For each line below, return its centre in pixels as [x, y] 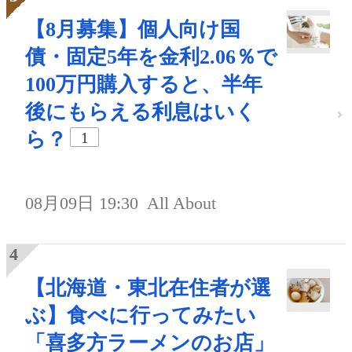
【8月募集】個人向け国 [133, 30]
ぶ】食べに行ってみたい [141, 316]
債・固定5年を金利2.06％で [151, 57]
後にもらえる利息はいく [141, 112]
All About [182, 203]
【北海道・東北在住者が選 [148, 288]
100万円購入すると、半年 [144, 85]
